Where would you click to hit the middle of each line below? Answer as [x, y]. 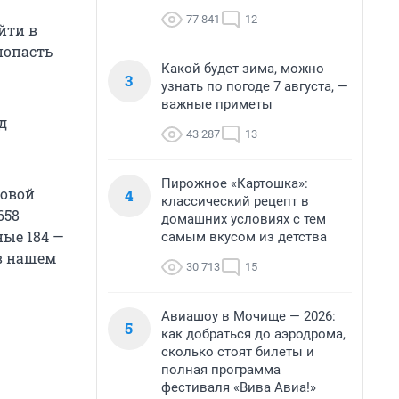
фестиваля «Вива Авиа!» [239, 387]
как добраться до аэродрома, [253, 334]
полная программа [221, 370]
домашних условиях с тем [244, 219]
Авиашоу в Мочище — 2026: [248, 316]
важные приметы [217, 104]
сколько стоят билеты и [238, 352]
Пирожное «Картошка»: [235, 183]
